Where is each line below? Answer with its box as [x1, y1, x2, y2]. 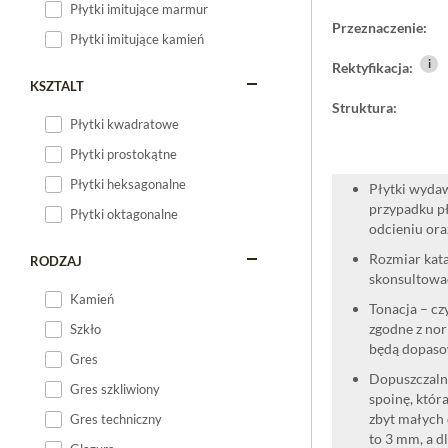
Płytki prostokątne [70, 146, 177, 162]
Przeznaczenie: [332, 18, 427, 36]
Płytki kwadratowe [70, 116, 179, 132]
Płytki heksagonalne [70, 176, 186, 192]
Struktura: [332, 98, 397, 116]
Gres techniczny [70, 411, 162, 427]
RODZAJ [30, 253, 82, 269]
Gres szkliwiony [70, 381, 160, 397]
